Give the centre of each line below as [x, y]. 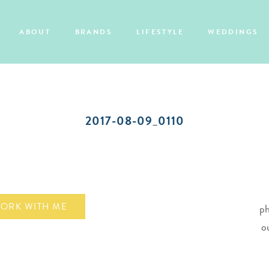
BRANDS [93, 32]
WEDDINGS [233, 32]
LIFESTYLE [160, 32]
